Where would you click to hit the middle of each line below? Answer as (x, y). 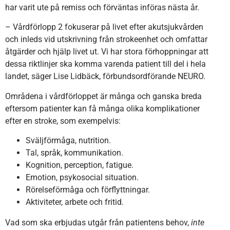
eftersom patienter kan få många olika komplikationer (102, 108)
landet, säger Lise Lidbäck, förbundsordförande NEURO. (105, 76)
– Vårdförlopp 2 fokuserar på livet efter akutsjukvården (104, 27)
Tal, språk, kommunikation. (74, 152)
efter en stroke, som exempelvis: (63, 121)
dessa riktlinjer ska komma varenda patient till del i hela (106, 64)
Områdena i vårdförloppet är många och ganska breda (103, 96)
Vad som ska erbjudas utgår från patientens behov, (98, 222)
